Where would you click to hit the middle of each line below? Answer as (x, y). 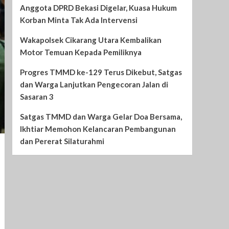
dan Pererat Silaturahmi (62, 141)
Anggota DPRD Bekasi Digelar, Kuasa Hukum (98, 8)
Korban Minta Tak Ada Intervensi (78, 20)
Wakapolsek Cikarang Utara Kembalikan (90, 40)
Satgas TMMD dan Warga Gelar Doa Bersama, (101, 117)
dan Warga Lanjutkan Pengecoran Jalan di (94, 85)
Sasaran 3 (37, 97)
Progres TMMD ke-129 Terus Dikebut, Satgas (101, 72)
